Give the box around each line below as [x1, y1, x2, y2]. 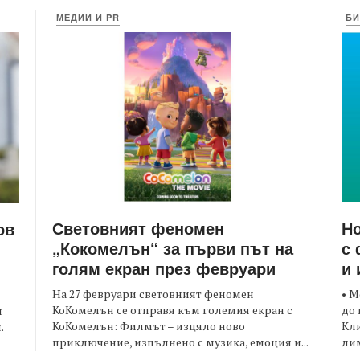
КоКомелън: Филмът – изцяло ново [52, 318, 245, 334]
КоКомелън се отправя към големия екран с [52, 302, 292, 318]
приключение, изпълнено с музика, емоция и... [52, 334, 309, 350]
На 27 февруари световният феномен [52, 286, 254, 302]
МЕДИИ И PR [56, 11, 120, 23]
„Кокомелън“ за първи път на [52, 236, 293, 260]
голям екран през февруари [52, 256, 276, 280]
